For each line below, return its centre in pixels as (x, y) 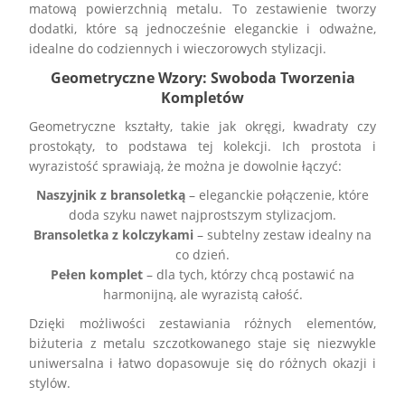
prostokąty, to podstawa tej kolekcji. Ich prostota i (202, 146)
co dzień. (202, 254)
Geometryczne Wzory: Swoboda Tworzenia (202, 77)
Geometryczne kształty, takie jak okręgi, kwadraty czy (202, 126)
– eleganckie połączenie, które (277, 194)
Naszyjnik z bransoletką (111, 194)
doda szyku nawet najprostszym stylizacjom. (202, 214)
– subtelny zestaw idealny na (283, 234)
